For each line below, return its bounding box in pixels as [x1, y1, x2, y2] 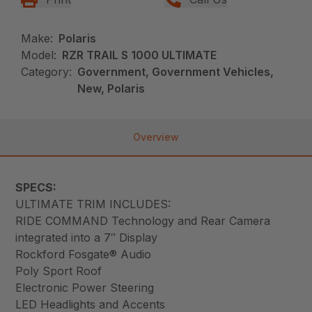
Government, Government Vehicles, [77, 64, 274, 79]
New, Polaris [77, 81, 146, 95]
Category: [21, 64, 72, 79]
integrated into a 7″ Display [15, 230, 158, 244]
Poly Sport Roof [15, 263, 102, 278]
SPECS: [15, 180, 57, 194]
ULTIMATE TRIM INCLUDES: [15, 196, 171, 211]
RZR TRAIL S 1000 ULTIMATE [62, 47, 217, 62]
